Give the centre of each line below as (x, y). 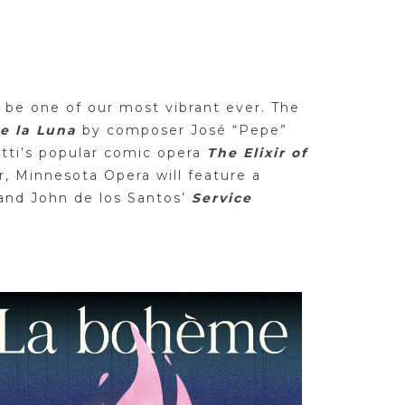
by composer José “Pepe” (185, 130)
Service (222, 198)
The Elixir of (257, 153)
